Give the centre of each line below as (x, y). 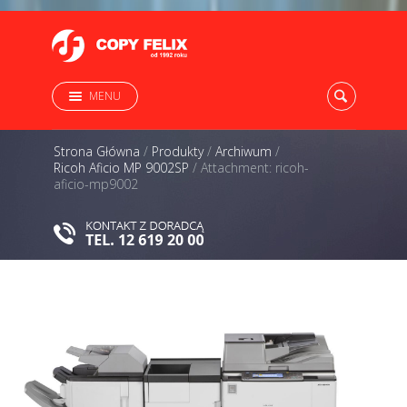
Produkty (178, 151)
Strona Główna (97, 151)
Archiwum (243, 151)
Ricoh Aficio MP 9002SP (121, 168)
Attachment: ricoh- (255, 168)
